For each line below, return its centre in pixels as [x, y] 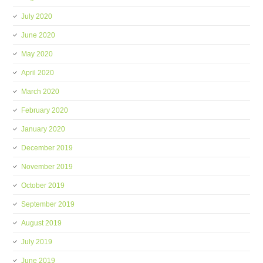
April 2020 [38, 73]
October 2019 [43, 186]
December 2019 [47, 148]
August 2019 [42, 223]
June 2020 [38, 35]
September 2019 [48, 204]
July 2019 [37, 242]
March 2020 [41, 92]
